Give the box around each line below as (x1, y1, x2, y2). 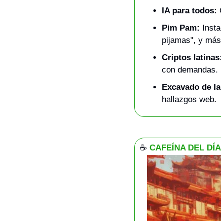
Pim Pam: (162, 23, 200, 33)
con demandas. (162, 65, 218, 75)
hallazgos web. (162, 95, 217, 105)
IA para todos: (162, 6, 217, 16)
